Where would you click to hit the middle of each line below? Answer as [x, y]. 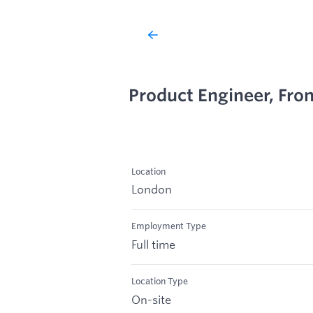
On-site [151, 299]
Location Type [160, 281]
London [152, 189]
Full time [153, 245]
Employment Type [169, 226]
